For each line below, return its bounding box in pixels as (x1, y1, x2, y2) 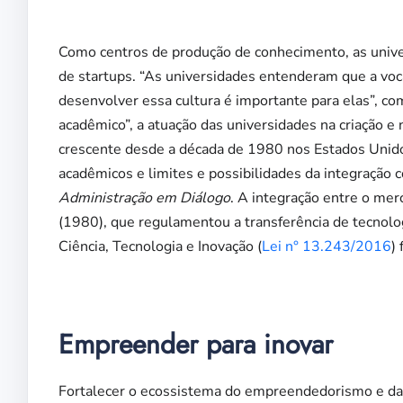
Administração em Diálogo (58, 188, 230, 209)
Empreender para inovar (58, 325, 333, 364)
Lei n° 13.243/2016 (262, 237, 391, 257)
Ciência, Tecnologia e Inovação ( (58, 237, 262, 257)
